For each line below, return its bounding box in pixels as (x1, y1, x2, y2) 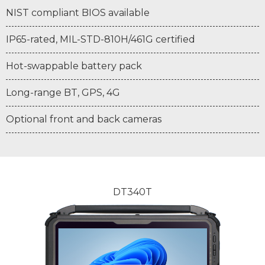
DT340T (113, 186, 152, 198)
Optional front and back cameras (6, 114, 161, 125)
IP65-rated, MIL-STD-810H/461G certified (6, 34, 195, 46)
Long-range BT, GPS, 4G (6, 87, 120, 99)
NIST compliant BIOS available (6, 7, 150, 19)
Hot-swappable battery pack (6, 60, 142, 72)
